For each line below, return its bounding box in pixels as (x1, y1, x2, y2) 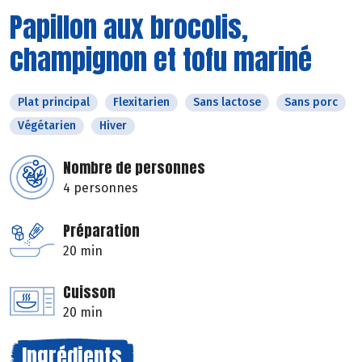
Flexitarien (113, 95, 170, 109)
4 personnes (63, 179, 138, 196)
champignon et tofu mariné (10, 38, 312, 80)
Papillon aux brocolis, (10, 6, 248, 48)
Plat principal (18, 95, 90, 109)
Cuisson (63, 280, 116, 303)
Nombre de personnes (63, 156, 205, 179)
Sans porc (284, 95, 338, 109)
